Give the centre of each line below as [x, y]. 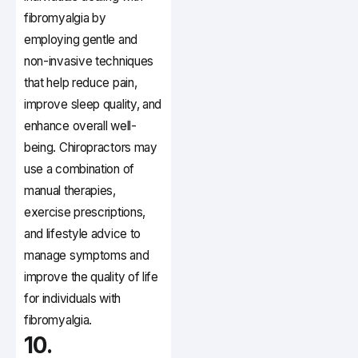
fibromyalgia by [65, 18]
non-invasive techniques [89, 62]
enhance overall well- [80, 126]
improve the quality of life [91, 277]
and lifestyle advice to [83, 234]
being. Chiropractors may [91, 148]
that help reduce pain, [81, 83]
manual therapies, [70, 191]
